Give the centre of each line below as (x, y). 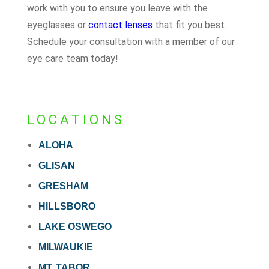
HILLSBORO (67, 207)
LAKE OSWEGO (75, 227)
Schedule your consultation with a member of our (131, 42)
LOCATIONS (76, 120)
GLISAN (56, 166)
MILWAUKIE (65, 247)
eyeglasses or (57, 25)
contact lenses (120, 25)
